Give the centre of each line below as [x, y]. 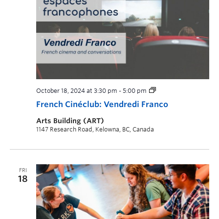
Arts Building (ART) [70, 120]
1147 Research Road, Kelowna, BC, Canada [95, 129]
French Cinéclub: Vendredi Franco [102, 104]
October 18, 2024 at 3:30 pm [77, 90]
